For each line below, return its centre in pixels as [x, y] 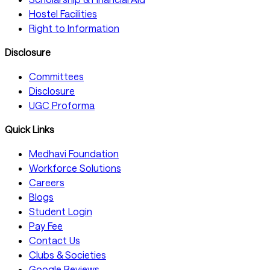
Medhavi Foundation [74, 154]
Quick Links [30, 130]
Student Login [61, 212]
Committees [56, 77]
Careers [47, 183]
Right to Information [74, 28]
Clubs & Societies [67, 255]
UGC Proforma [62, 105]
